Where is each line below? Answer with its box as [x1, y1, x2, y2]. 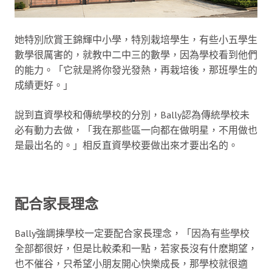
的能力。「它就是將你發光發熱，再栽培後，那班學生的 [15, 64, 257, 76]
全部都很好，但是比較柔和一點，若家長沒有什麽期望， [15, 242, 257, 255]
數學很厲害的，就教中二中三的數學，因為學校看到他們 [15, 49, 257, 61]
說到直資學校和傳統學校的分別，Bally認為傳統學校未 [15, 109, 250, 121]
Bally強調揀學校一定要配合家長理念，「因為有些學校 [15, 227, 250, 240]
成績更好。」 [15, 79, 73, 92]
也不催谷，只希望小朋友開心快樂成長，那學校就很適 [15, 257, 248, 270]
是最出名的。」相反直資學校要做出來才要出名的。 [15, 139, 238, 152]
